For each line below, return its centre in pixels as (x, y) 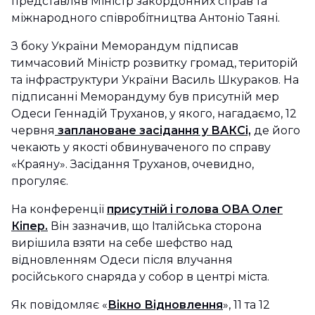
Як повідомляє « (59, 305)
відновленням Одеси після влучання (122, 260)
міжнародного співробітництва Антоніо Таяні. (146, 18)
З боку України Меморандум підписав (125, 46)
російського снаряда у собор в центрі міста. (142, 277)
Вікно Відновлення (165, 305)
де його (276, 130)
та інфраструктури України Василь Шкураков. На (155, 80)
